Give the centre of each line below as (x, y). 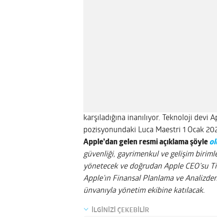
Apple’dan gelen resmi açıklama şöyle (146, 142)
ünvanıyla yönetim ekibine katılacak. (144, 191)
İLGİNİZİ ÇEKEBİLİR (120, 210)
